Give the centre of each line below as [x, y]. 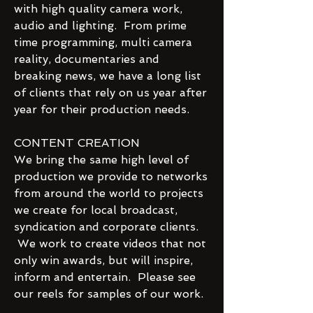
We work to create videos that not [110, 243]
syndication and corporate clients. [106, 227]
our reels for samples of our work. [110, 294]
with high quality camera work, [98, 9]
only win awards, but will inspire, [103, 260]
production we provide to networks [111, 176]
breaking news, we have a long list [108, 76]
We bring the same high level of [101, 160]
